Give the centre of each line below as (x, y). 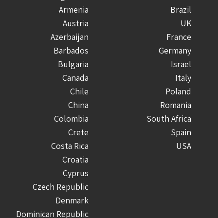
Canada (76, 77)
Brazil (181, 9)
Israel (181, 64)
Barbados (71, 50)
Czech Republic (61, 186)
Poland (178, 91)
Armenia (74, 9)
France (179, 36)
